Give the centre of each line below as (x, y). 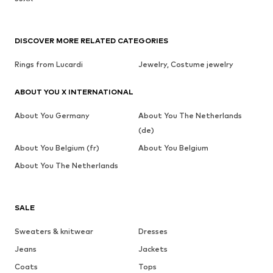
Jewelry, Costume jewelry (186, 65)
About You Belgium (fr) (57, 148)
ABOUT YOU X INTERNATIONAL (74, 92)
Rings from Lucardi (49, 65)
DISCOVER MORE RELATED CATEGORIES (91, 41)
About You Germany (52, 116)
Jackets (153, 249)
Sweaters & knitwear (54, 232)
